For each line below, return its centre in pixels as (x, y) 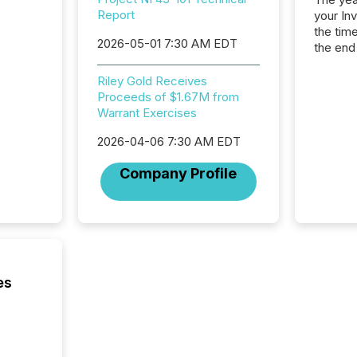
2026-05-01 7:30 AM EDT (167, 43)
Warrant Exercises (147, 113)
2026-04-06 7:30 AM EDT (169, 141)
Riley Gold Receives (152, 81)
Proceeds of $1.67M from (168, 97)
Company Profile (178, 173)
